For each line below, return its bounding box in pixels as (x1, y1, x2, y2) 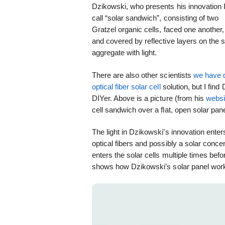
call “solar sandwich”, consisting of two (91, 13, 219, 22)
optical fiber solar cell (91, 82, 161, 91)
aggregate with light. (91, 48, 157, 57)
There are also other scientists (91, 70, 193, 79)
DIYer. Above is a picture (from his (91, 93, 206, 102)
